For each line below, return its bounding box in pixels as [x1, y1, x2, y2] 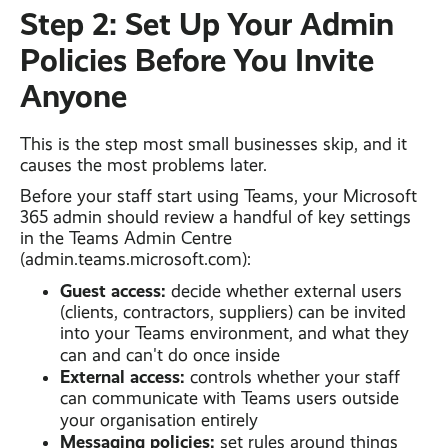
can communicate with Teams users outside [60, 388, 399, 409]
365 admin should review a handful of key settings [20, 207, 411, 228]
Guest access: [60, 280, 171, 302]
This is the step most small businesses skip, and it [20, 134, 407, 155]
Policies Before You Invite [20, 41, 374, 80]
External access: [60, 366, 190, 388]
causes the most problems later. [20, 155, 267, 176]
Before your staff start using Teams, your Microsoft [20, 186, 417, 207]
